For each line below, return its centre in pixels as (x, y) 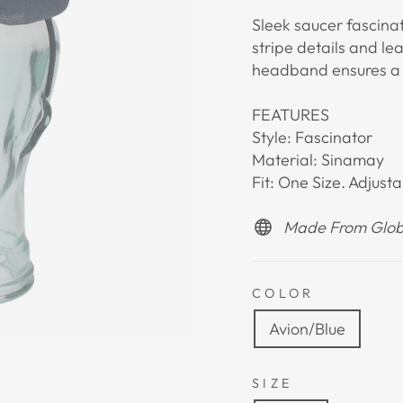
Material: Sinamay (318, 160)
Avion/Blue (307, 329)
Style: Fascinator (312, 138)
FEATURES (291, 115)
